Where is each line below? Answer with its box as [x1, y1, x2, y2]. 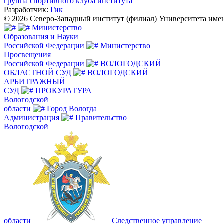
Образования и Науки [4, 32, 78, 41]
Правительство [75, 113, 127, 122]
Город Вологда [47, 104, 97, 113]
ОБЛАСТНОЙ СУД [4, 68, 71, 77]
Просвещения [4, 50, 51, 59]
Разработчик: [4, 5, 50, 14]
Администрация [4, 113, 59, 122]
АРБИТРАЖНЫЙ [4, 77, 65, 86]
